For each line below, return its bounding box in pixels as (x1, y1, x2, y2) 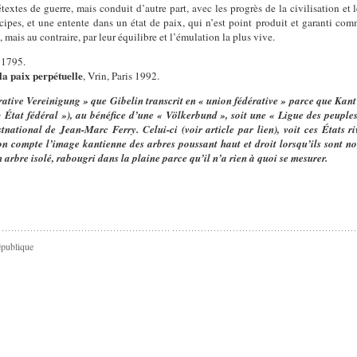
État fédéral (4, 108, 58, 123)
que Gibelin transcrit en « (91, 93, 207, 108)
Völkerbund (165, 108, 218, 123)
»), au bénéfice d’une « (57, 108, 166, 123)
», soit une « (217, 108, 279, 123)
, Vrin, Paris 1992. (83, 69, 159, 84)
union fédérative (206, 93, 279, 108)
